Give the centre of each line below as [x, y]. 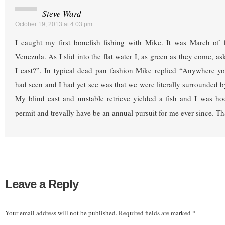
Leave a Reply [42, 184]
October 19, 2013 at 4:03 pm [54, 24]
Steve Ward [62, 14]
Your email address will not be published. [61, 213]
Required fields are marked [155, 213]
